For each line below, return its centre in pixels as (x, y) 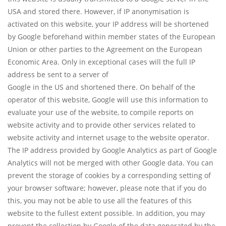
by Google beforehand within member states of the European (111, 37)
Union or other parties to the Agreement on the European (105, 49)
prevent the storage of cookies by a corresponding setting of (109, 176)
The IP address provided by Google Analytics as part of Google (112, 150)
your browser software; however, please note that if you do (107, 188)
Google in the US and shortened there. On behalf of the (101, 87)
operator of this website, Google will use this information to (108, 100)
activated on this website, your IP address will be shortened (108, 24)
